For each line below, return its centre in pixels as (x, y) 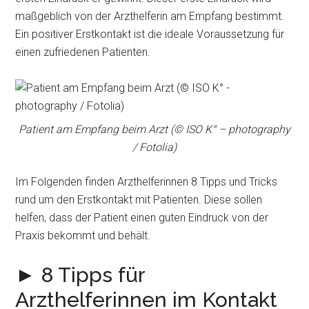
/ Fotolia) (154, 147)
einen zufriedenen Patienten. (83, 52)
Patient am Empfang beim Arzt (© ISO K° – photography (154, 129)
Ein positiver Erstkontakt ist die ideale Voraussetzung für (150, 34)
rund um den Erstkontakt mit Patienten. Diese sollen (139, 200)
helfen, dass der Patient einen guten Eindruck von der (142, 218)
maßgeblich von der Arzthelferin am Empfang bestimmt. (150, 16)
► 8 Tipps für (80, 275)
